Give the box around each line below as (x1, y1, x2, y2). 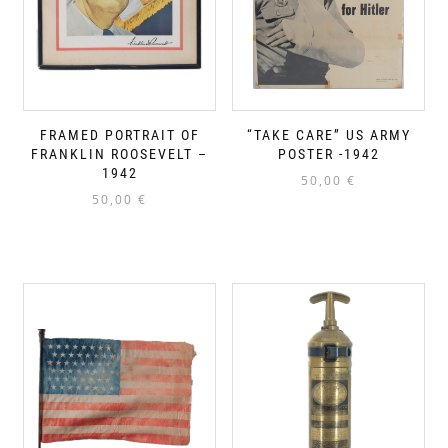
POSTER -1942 (277, 146, 380, 163)
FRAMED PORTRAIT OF (39, 127, 200, 144)
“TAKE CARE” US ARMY (246, 127, 411, 144)
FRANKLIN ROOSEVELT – (31, 146, 208, 163)
